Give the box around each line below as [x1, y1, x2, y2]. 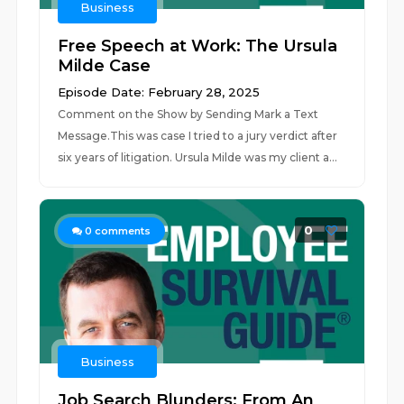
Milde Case [58, 56, 151, 76]
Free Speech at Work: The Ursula [58, 36, 338, 56]
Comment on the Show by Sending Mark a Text [58, 107, 319, 121]
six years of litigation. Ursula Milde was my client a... [58, 151, 338, 164]
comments [92, 225, 151, 237]
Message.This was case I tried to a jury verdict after [58, 129, 338, 142]
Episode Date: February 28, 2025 [58, 85, 261, 99]
